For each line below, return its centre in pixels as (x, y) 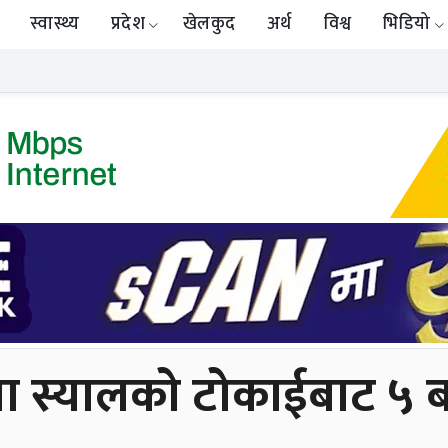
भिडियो (407, 24)
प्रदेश (128, 24)
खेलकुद (209, 24)
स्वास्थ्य (55, 24)
